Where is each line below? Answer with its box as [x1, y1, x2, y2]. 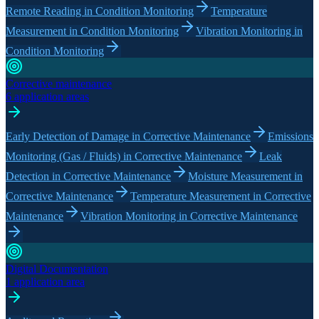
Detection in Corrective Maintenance [6, 169, 171, 182]
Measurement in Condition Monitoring [6, 24, 179, 37]
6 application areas [6, 90, 89, 103]
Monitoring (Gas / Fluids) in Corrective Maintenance [6, 150, 242, 162]
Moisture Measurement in [188, 169, 303, 182]
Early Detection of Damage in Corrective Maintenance [6, 130, 251, 142]
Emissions [268, 130, 313, 142]
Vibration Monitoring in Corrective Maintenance [80, 209, 298, 222]
